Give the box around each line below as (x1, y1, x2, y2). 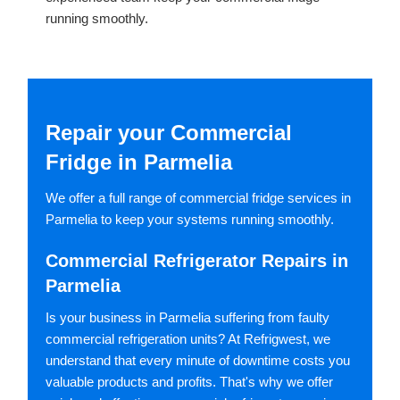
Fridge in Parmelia (46, 150, 232, 175)
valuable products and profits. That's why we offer (46, 374, 333, 390)
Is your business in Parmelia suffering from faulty (46, 310, 329, 326)
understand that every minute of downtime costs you (46, 353, 350, 369)
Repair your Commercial (46, 121, 292, 146)
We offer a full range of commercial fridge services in (46, 190, 351, 206)
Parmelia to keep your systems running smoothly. (46, 212, 334, 228)
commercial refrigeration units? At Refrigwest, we (46, 331, 330, 347)
